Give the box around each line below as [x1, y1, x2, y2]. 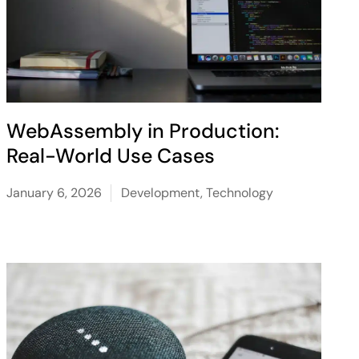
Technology [205, 184, 273, 201]
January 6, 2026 [6, 184, 102, 201]
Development [120, 184, 200, 201]
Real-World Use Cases [6, 143, 215, 169]
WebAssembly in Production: [6, 118, 279, 144]
